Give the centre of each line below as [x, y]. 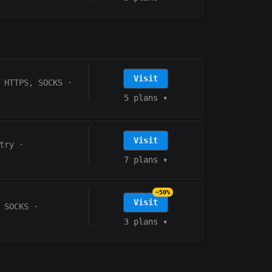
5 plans [141, 97]
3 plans [141, 221]
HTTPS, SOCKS [34, 83]
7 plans [141, 159]
